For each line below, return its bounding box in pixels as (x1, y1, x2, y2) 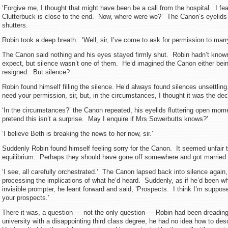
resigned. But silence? (2, 68, 70, 76)
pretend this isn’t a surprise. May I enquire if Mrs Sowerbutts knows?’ (2, 115, 208, 123)
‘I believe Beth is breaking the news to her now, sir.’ (2, 130, 153, 137)
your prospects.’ (2, 194, 49, 202)
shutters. (2, 21, 28, 29)
